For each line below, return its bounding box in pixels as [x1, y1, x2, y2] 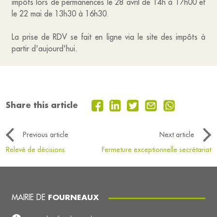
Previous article [23, 130, 68, 139]
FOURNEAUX [48, 192, 99, 202]
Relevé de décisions [6, 145, 65, 155]
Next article [159, 130, 194, 139]
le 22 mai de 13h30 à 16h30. [12, 9, 109, 18]
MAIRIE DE [12, 192, 48, 202]
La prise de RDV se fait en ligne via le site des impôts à [12, 32, 205, 42]
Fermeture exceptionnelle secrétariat [102, 145, 211, 155]
